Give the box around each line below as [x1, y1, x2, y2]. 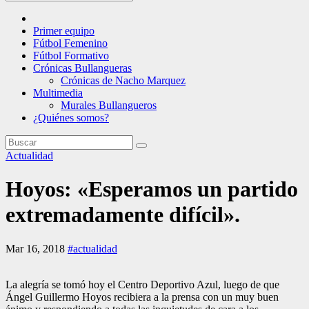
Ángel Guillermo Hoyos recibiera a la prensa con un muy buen [6, 290, 279, 303]
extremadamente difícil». [6, 202, 240, 228]
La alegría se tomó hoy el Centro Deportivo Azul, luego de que [6, 278, 279, 290]
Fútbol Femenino [33, 37, 108, 49]
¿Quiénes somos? [33, 112, 109, 123]
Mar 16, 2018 [6, 242, 68, 255]
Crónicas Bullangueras [33, 62, 132, 74]
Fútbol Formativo [33, 50, 109, 61]
